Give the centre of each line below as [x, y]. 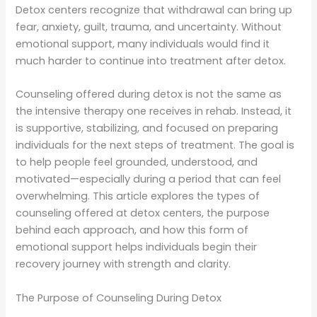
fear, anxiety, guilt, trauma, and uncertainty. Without [149, 27]
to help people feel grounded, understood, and [137, 162]
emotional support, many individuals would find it [143, 44]
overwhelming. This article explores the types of [138, 196]
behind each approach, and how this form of [132, 230]
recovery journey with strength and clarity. [123, 264]
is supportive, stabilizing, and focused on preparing [147, 128]
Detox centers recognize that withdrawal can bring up [154, 10]
